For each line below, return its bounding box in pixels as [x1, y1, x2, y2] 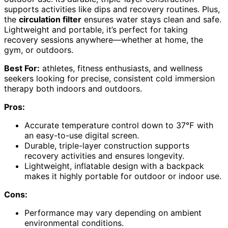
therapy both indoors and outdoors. [4, 83, 142, 94]
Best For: [4, 63, 40, 74]
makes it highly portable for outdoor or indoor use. [24, 171, 221, 182]
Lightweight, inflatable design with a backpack [24, 161, 204, 172]
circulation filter [19, 14, 81, 25]
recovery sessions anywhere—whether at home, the [4, 35, 203, 45]
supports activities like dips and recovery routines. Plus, [4, 4, 220, 15]
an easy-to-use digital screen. [24, 130, 139, 141]
